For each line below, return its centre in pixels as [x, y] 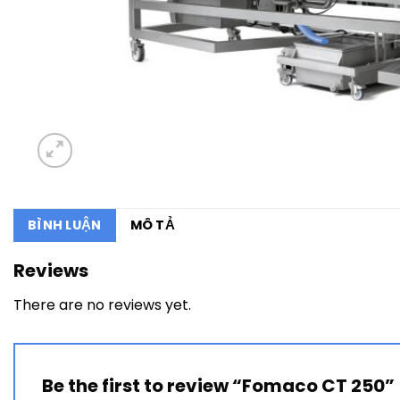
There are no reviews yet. [102, 305]
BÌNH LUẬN [65, 225]
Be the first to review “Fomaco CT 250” [220, 386]
